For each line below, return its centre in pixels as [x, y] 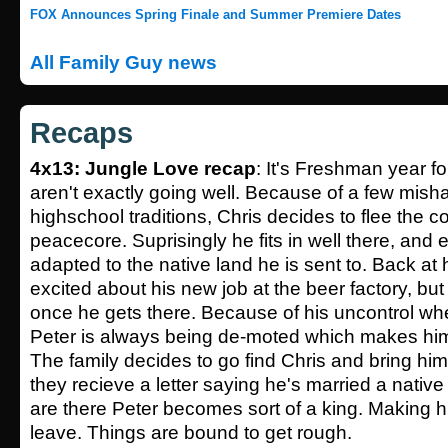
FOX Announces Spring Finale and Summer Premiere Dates [215, 15]
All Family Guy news [123, 63]
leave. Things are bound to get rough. [191, 433]
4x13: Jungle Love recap [143, 169]
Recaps [81, 133]
